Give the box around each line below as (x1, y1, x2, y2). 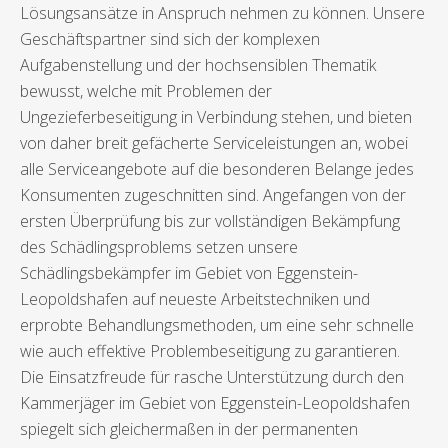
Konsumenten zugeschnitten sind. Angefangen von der (20, 184, 406, 207)
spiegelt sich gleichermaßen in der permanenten (20, 418, 358, 441)
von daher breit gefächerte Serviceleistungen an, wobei (20, 132, 408, 155)
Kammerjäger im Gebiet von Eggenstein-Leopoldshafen (20, 392, 410, 415)
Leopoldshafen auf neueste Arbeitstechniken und (20, 288, 370, 311)
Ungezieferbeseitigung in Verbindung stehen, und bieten (20, 106, 412, 129)
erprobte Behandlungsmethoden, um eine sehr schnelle (20, 314, 414, 337)
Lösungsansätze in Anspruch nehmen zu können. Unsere (20, 2, 425, 25)
